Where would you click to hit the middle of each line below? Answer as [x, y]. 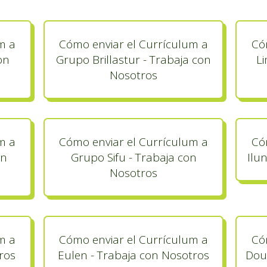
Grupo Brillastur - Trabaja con [133, 60]
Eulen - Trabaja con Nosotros [133, 255]
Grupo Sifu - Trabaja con [133, 157]
